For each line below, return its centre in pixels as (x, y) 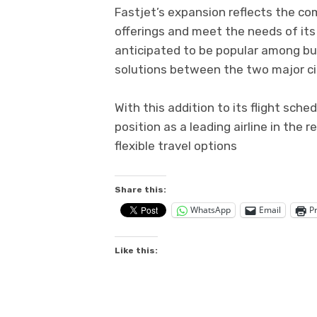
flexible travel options (176, 146)
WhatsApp (211, 210)
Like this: (136, 250)
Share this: (140, 189)
